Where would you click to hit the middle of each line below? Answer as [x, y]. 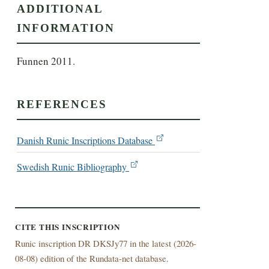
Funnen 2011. [46, 61]
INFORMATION [66, 28]
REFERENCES [62, 104]
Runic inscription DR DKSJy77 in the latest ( [95, 243]
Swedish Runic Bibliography [73, 167]
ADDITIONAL [60, 9]
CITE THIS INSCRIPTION [68, 227]
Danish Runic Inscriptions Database [86, 140]
